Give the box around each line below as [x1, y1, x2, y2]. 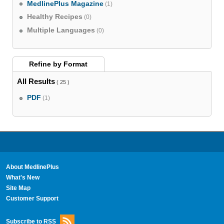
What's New [5, 174, 39, 181]
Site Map [5, 184, 30, 192]
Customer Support [5, 195, 58, 202]
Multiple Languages [27, 26, 95, 34]
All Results [16, 76, 55, 85]
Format [63, 60, 88, 68]
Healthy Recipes [27, 13, 83, 21]
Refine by [29, 60, 64, 68]
